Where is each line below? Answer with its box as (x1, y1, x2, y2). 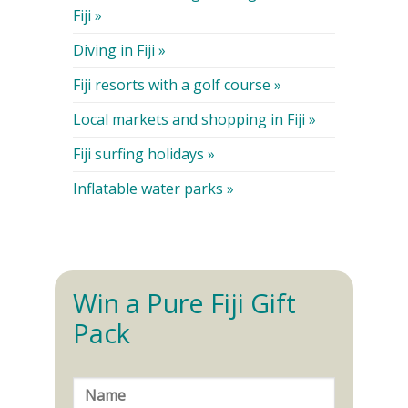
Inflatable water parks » (72, 178, 234, 199)
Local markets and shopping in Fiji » (72, 109, 316, 130)
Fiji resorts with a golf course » (72, 75, 281, 96)
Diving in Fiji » (72, 40, 166, 61)
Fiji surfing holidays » (72, 144, 215, 165)
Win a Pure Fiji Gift (72, 284, 296, 321)
